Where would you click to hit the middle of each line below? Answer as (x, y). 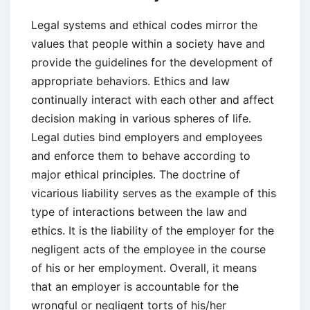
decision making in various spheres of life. (141, 118)
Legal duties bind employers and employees (147, 137)
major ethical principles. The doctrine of (136, 174)
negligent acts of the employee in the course (148, 249)
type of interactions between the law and (139, 212)
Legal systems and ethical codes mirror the (144, 25)
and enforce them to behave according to (141, 156)
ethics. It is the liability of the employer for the (153, 230)
